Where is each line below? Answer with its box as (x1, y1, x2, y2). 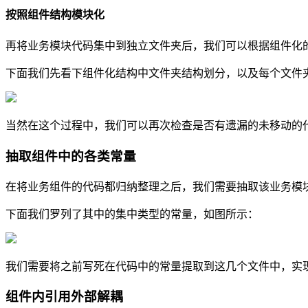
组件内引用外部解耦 (5, 289, 123, 305)
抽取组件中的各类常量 (5, 148, 136, 164)
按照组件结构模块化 (5, 8, 104, 21)
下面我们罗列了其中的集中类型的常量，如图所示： (5, 208, 258, 220)
